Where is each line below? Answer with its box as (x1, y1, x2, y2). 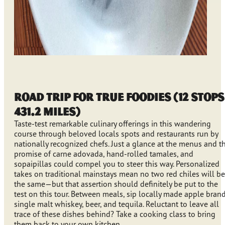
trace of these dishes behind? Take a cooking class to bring (14, 209, 215, 219)
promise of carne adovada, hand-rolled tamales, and (14, 149, 193, 159)
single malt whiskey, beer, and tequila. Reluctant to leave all (14, 199, 219, 209)
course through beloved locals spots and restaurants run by (14, 129, 218, 139)
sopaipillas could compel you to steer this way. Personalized (14, 159, 219, 169)
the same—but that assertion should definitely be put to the (14, 179, 218, 189)
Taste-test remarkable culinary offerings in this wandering (14, 119, 211, 129)
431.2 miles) (14, 104, 80, 119)
